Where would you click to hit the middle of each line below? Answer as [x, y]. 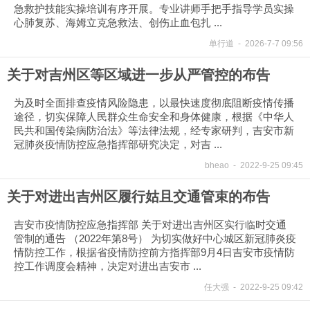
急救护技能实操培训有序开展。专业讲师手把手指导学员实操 [154, 9]
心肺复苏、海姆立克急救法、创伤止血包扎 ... [118, 22]
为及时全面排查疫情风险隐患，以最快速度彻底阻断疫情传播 [154, 103]
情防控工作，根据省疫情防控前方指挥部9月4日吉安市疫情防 [154, 252]
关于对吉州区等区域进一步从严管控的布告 [138, 75]
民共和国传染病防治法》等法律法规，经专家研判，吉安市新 [154, 130]
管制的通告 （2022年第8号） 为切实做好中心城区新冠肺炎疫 [155, 238]
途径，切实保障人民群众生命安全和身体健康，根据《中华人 [154, 117]
